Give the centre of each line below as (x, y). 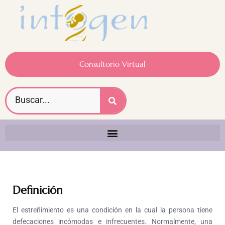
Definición (38, 190)
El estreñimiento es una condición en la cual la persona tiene (113, 210)
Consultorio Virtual (113, 64)
